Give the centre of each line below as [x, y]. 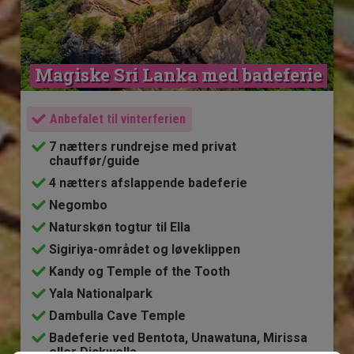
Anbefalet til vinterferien [118, 119]
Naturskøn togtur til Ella [120, 227]
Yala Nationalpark [101, 293]
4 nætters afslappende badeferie [149, 183]
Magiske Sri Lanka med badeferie [179, 74]
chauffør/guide [95, 160]
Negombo [79, 205]
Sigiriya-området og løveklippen [145, 249]
